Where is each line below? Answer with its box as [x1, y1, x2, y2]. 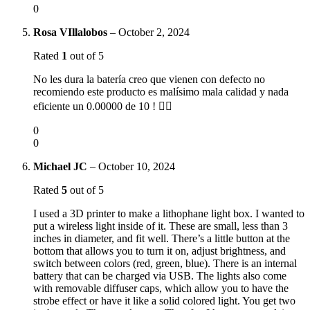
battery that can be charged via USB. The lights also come [33, 269, 286, 282]
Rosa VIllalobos [33, 26, 110, 38]
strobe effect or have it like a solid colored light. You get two [33, 294, 295, 307]
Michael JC [33, 160, 90, 172]
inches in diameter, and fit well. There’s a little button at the [33, 232, 290, 244]
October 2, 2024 [118, 26, 190, 38]
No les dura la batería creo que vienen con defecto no [33, 73, 265, 85]
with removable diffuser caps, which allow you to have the [33, 282, 289, 294]
